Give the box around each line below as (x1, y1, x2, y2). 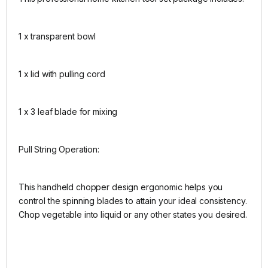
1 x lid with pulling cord (19, 68, 105, 79)
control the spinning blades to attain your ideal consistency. (19, 195, 247, 206)
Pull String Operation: (19, 144, 99, 154)
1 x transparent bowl (19, 31, 96, 41)
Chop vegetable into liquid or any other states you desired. (19, 209, 247, 220)
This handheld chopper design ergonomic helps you (19, 181, 223, 192)
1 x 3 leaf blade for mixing (19, 106, 118, 117)
